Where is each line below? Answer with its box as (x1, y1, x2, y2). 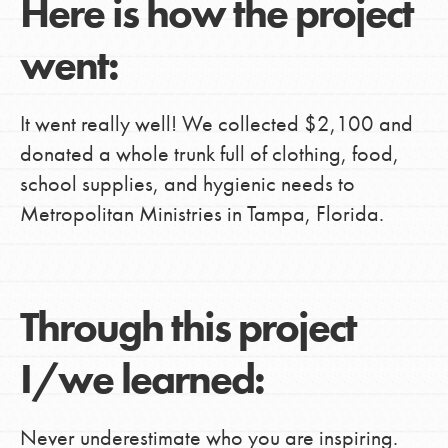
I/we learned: (19, 352, 264, 407)
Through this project (19, 300, 356, 355)
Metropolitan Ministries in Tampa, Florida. (19, 199, 384, 229)
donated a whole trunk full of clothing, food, (19, 139, 399, 169)
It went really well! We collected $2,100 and (19, 109, 413, 139)
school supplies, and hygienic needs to (19, 169, 355, 199)
